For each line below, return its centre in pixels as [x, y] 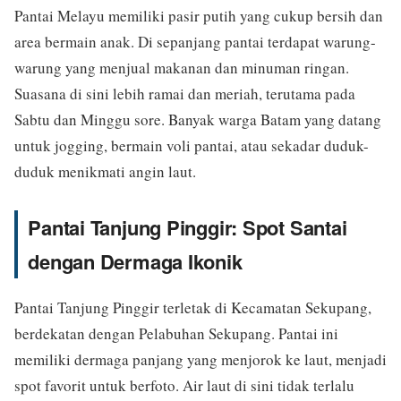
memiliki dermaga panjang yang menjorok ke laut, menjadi [200, 359]
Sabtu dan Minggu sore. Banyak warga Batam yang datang [198, 119]
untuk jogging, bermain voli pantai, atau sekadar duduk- [192, 145]
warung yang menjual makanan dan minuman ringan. [182, 67]
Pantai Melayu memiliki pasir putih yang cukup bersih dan [199, 15]
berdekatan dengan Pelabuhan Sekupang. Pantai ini [176, 333]
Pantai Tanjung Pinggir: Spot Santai [188, 227]
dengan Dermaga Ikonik [135, 261]
